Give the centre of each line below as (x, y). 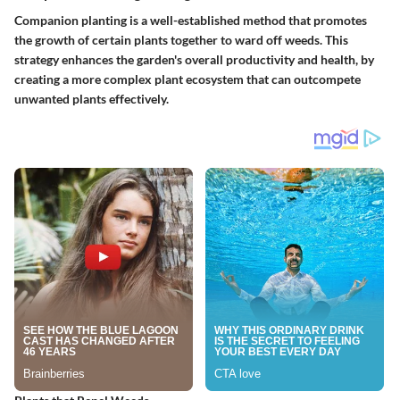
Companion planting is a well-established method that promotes (191, 20)
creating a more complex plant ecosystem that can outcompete (187, 79)
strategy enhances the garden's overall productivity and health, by (194, 59)
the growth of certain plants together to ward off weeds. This (181, 39)
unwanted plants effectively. (92, 98)
